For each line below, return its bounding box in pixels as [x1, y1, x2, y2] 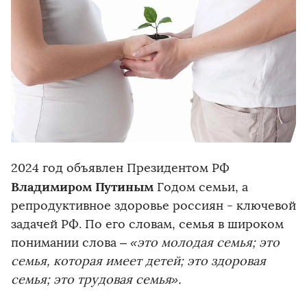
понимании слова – [11, 234, 130, 250]
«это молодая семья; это [130, 234, 280, 250]
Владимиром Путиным [11, 178, 157, 195]
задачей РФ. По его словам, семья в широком [11, 216, 284, 232]
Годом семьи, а [157, 179, 248, 195]
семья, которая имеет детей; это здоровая [11, 253, 266, 269]
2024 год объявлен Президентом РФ [11, 160, 230, 175]
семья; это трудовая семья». [11, 271, 181, 287]
